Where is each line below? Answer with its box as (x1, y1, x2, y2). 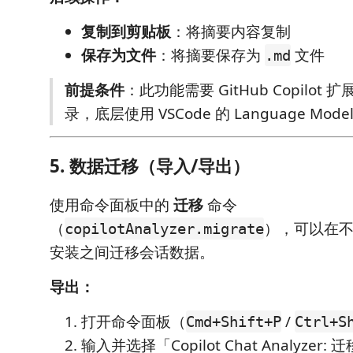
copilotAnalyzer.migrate (65, 220, 264, 237)
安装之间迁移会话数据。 (50, 242, 214, 262)
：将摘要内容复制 (171, 21, 291, 42)
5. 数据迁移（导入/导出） (50, 153, 250, 178)
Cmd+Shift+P (186, 313, 281, 330)
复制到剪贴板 (81, 21, 171, 42)
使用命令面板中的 (50, 195, 173, 215)
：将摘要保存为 (156, 45, 265, 65)
